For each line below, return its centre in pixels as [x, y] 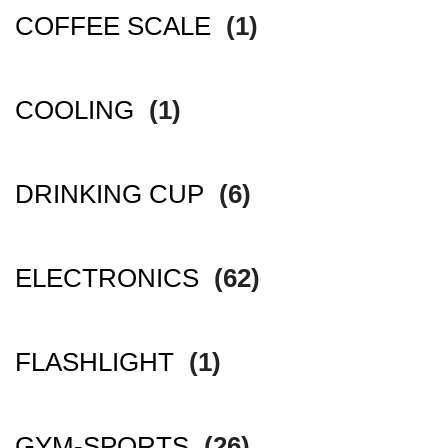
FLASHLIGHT [98, 362]
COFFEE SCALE [116, 26]
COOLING [78, 110]
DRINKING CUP [113, 194]
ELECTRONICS [110, 278]
